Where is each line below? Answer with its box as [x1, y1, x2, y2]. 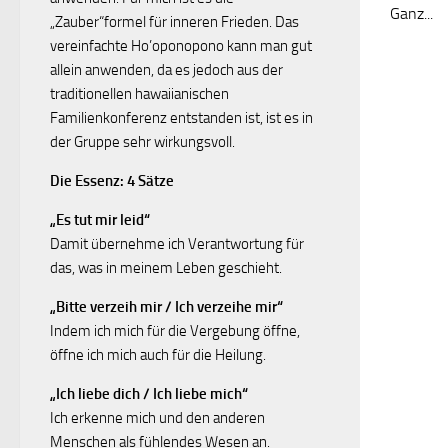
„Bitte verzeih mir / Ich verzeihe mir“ [50, 298, 283, 316]
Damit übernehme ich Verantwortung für [50, 235, 304, 253]
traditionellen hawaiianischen [50, 85, 229, 103]
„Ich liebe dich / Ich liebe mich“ [50, 385, 248, 403]
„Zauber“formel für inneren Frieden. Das [50, 13, 299, 31]
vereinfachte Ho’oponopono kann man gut [50, 37, 312, 55]
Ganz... [390, 4, 433, 24]
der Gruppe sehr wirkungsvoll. [50, 133, 235, 151]
